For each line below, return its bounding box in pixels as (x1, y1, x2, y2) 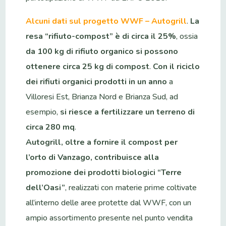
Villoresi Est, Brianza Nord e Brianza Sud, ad (26, 91, 179, 102)
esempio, (26, 106, 61, 118)
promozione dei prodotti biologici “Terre (26, 166, 182, 178)
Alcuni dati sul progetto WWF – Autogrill (26, 15, 187, 27)
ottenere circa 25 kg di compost (26, 61, 150, 72)
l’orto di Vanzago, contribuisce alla (26, 151, 159, 163)
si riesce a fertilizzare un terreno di (60, 106, 195, 118)
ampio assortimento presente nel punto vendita (26, 212, 193, 223)
